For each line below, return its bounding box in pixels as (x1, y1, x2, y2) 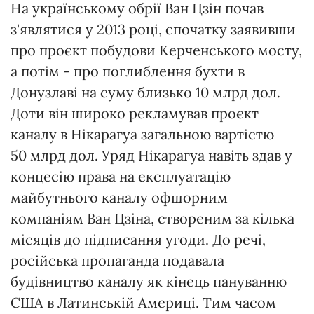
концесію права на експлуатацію (11, 168, 231, 186)
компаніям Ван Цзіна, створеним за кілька (11, 210, 294, 228)
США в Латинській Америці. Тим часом (11, 294, 276, 312)
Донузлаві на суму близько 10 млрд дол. (11, 83, 280, 102)
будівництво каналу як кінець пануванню (11, 273, 287, 291)
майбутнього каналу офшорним (11, 189, 228, 207)
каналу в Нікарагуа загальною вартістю (11, 125, 274, 144)
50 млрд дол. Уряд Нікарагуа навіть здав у (11, 146, 292, 165)
